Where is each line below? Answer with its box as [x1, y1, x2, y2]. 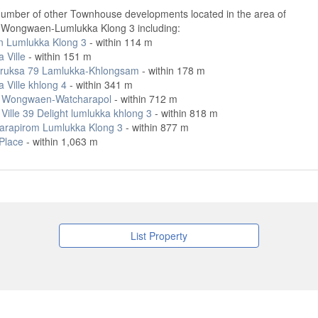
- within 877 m [122, 120, 189, 134]
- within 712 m [111, 92, 177, 106]
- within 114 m [86, 35, 153, 49]
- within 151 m [25, 49, 92, 63]
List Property [131, 229, 187, 243]
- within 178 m [138, 63, 205, 77]
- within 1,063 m [23, 134, 98, 148]
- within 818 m [151, 106, 218, 120]
